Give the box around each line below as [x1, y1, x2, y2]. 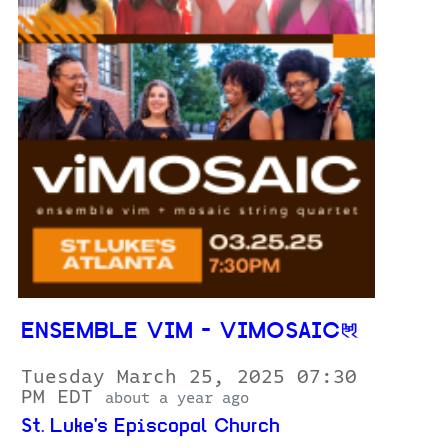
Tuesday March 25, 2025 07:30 [21, 367, 357, 388]
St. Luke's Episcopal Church [21, 417, 280, 438]
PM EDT [21, 387, 105, 408]
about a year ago [105, 390, 249, 407]
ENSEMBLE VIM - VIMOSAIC [21, 321, 340, 345]
